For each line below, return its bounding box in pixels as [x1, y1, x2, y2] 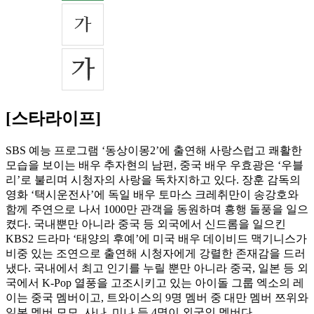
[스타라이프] [6, 109, 101, 128]
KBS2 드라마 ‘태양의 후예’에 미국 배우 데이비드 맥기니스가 [6, 233, 307, 245]
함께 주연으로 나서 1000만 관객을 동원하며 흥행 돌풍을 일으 [6, 203, 308, 216]
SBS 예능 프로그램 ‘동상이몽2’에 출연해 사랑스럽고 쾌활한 [6, 144, 302, 157]
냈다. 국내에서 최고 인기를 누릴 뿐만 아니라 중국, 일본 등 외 [6, 262, 308, 275]
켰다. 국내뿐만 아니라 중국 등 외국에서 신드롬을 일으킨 [6, 218, 286, 231]
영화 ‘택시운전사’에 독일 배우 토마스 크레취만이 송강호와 [6, 189, 299, 201]
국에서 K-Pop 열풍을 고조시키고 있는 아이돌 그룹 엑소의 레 [6, 277, 304, 289]
